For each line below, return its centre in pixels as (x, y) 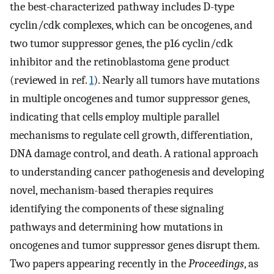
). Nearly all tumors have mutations (176, 80)
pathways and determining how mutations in (117, 227)
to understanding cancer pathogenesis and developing (137, 172)
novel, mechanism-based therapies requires (111, 191)
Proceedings (216, 264)
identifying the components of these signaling (117, 209)
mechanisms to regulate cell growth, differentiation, (131, 135)
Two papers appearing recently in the (99, 264)
